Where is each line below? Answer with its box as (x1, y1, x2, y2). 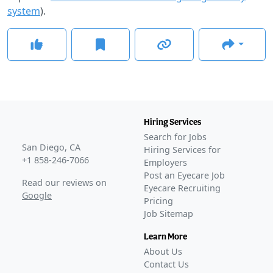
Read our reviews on (22, 176, 107, 188)
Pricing (144, 194, 173, 207)
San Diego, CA (22, 141, 80, 153)
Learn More (144, 230, 187, 241)
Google (22, 189, 52, 201)
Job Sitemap (144, 207, 193, 219)
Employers (144, 156, 187, 168)
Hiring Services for (144, 143, 221, 155)
